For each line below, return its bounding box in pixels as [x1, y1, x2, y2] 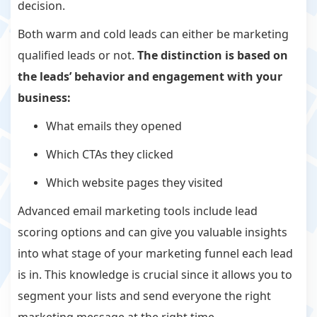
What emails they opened [46, 118, 182, 134]
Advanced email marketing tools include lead [18, 203, 258, 219]
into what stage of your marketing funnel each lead [18, 246, 293, 262]
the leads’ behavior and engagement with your [18, 69, 282, 85]
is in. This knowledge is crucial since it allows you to [18, 267, 292, 283]
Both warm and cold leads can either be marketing [18, 26, 289, 42]
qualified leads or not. [18, 47, 137, 64]
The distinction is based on [137, 47, 288, 64]
